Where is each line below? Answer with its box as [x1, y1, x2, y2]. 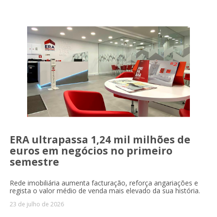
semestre [10, 155, 59, 169]
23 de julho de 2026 [10, 200, 64, 208]
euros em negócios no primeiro [10, 143, 172, 157]
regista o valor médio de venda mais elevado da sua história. [10, 186, 200, 195]
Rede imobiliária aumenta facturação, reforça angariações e [10, 178, 198, 187]
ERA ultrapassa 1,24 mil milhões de [10, 132, 190, 146]
